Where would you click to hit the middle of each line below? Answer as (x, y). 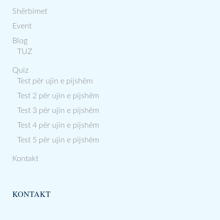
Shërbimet (30, 11)
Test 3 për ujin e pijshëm (58, 110)
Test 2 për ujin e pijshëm (58, 96)
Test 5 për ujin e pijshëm (58, 140)
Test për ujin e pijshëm (55, 81)
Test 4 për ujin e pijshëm (58, 125)
